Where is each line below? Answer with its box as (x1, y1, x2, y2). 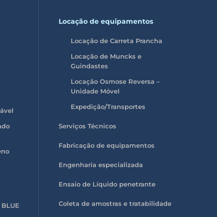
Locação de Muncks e (70, 52, 141, 60)
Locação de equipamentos (58, 16, 153, 26)
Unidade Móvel (70, 87, 120, 95)
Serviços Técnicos (58, 122, 116, 130)
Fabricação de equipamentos (58, 141, 155, 149)
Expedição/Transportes (70, 102, 145, 110)
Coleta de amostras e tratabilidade (58, 199, 171, 207)
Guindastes (70, 62, 108, 70)
